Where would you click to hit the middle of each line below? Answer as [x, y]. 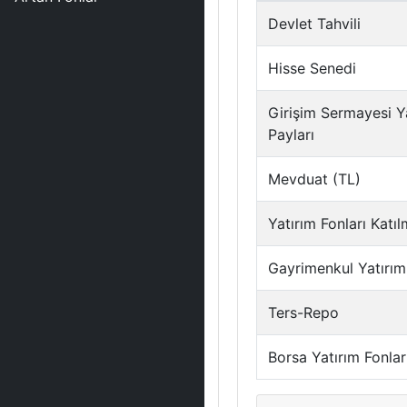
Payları [291, 134]
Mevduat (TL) [314, 179]
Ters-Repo [303, 313]
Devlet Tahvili [314, 24]
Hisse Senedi [312, 68]
